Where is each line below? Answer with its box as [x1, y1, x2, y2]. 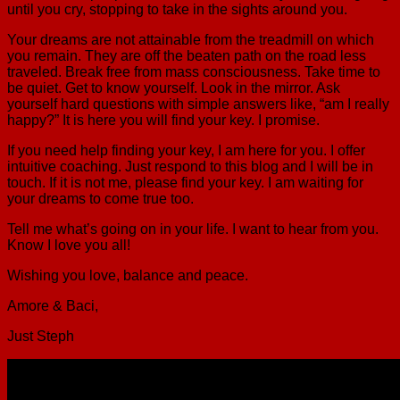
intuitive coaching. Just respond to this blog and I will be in [7, 158, 373, 174]
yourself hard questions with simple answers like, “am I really [7, 96, 389, 112]
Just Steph [7, 328, 74, 344]
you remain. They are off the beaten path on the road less [7, 47, 366, 63]
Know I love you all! [7, 237, 130, 253]
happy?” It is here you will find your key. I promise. [7, 112, 320, 128]
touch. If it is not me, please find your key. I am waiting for [7, 174, 363, 190]
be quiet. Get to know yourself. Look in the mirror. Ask [7, 79, 340, 96]
